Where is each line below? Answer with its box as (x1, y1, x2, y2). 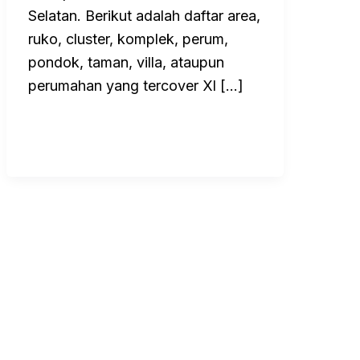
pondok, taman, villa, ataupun (28, 53, 224, 71)
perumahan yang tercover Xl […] (28, 76, 243, 94)
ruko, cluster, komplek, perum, (28, 30, 228, 47)
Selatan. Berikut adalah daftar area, (28, 6, 260, 24)
